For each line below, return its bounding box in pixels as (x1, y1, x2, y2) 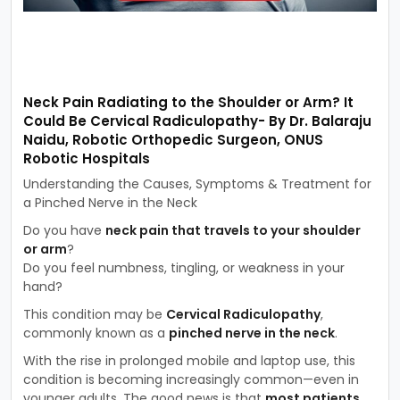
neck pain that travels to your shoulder (104, 221, 361, 239)
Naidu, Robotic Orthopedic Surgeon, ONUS (22, 129, 323, 149)
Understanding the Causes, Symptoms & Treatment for (22, 174, 371, 193)
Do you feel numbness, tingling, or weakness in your (22, 258, 345, 277)
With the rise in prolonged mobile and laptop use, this (22, 351, 355, 370)
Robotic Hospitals (22, 148, 150, 168)
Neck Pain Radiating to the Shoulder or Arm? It (22, 92, 354, 112)
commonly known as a (22, 323, 169, 342)
